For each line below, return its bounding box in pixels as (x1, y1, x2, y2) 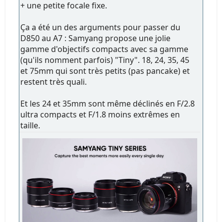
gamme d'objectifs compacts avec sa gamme (20, 43, 189, 55)
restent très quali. (20, 76, 87, 87)
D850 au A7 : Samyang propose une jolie (20, 32, 171, 44)
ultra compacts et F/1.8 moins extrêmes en (20, 109, 180, 120)
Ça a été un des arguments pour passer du (20, 21, 181, 33)
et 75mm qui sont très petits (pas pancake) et (20, 65, 190, 76)
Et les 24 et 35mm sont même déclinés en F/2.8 (20, 98, 195, 109)
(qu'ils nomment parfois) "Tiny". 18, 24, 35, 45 (20, 54, 190, 65)
